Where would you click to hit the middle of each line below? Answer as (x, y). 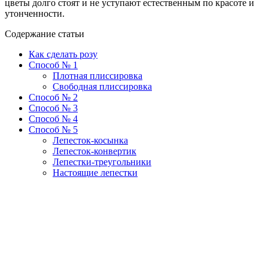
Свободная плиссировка (102, 86)
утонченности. (35, 13)
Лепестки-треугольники (102, 162)
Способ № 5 (53, 129)
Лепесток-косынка (90, 140)
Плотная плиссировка (98, 75)
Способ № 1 (53, 65)
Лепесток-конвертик (95, 151)
